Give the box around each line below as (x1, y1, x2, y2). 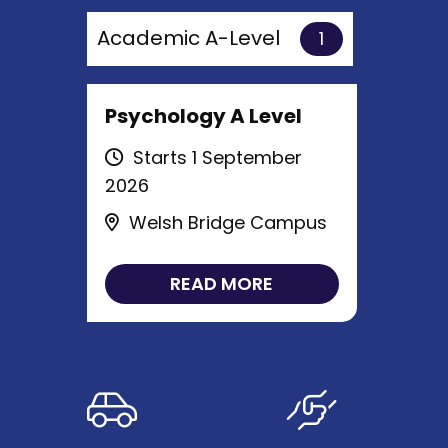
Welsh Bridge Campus (123, 210, 327, 236)
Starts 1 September (127, 145, 302, 171)
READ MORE (170, 271, 274, 297)
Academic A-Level (96, 23, 285, 52)
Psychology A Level (104, 101, 302, 130)
